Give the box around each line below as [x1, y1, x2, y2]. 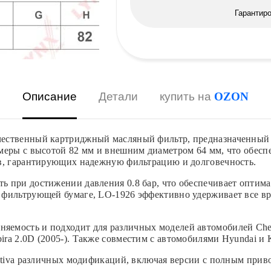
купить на [160, 90, 214, 103]
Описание [22, 90, 77, 103]
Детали [99, 90, 138, 103]
